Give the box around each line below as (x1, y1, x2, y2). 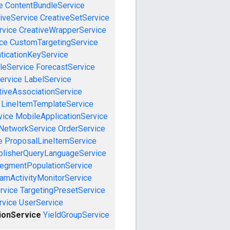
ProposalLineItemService (4, 136, 97, 146)
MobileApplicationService (15, 111, 108, 121)
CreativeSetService (40, 12, 109, 23)
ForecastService (36, 62, 95, 72)
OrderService (58, 123, 105, 133)
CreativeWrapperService (19, 25, 106, 35)
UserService (18, 197, 63, 207)
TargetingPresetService (20, 185, 105, 195)
